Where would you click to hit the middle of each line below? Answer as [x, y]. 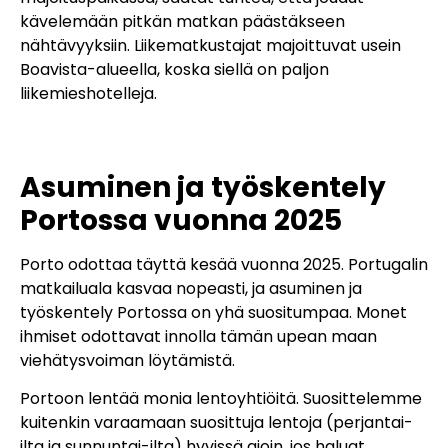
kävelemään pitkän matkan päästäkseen [182, 22]
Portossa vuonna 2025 [181, 220]
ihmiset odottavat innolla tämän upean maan [198, 336]
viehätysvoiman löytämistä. [127, 360]
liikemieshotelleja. [88, 94]
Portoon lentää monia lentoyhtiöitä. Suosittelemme [221, 398]
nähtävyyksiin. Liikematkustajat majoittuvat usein [210, 46]
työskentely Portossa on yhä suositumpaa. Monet [213, 312]
